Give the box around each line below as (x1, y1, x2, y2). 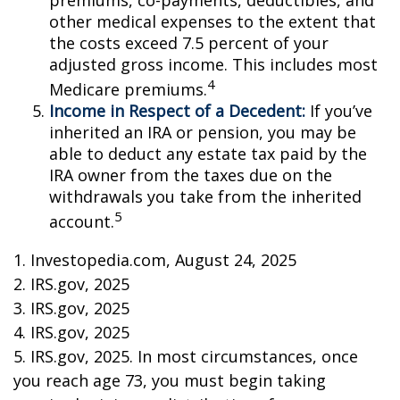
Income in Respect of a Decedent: (49, 100, 305, 121)
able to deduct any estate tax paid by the (49, 143, 367, 164)
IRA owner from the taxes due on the (49, 164, 332, 186)
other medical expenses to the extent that (49, 11, 376, 32)
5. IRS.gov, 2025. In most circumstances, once (13, 346, 358, 367)
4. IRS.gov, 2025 (13, 321, 129, 343)
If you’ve (305, 100, 372, 121)
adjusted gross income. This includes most (49, 54, 378, 75)
